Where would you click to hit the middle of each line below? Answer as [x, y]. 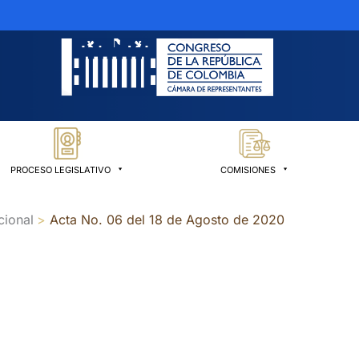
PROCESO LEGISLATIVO [61, 170]
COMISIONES [248, 170]
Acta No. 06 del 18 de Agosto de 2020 [167, 220]
